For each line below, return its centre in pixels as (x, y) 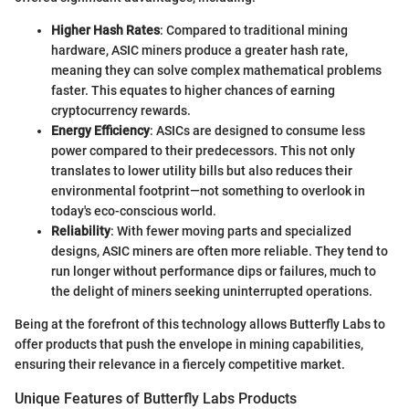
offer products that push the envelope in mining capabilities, (189, 345)
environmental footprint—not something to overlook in (208, 191)
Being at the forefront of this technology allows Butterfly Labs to (200, 325)
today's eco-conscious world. (134, 211)
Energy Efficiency (100, 131)
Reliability (81, 231)
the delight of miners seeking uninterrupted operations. (212, 292)
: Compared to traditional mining (254, 31)
